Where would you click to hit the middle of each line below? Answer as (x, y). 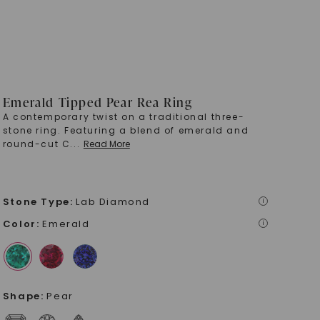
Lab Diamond (113, 202)
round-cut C (36, 144)
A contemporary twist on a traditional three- (124, 117)
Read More (106, 144)
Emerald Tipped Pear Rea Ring (97, 102)
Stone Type (36, 202)
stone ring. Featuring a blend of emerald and (126, 130)
